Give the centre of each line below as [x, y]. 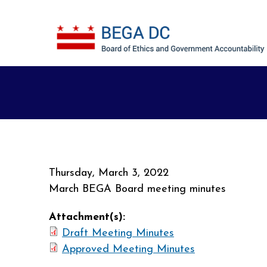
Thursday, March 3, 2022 [109, 173]
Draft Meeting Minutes [118, 233]
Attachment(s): [89, 217]
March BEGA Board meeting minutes [137, 189]
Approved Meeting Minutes [128, 249]
